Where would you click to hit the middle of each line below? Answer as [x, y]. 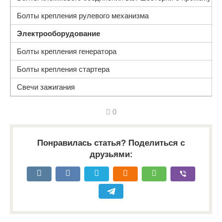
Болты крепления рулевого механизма [83, 16]
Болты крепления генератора [67, 51]
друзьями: [111, 154]
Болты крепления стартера [63, 69]
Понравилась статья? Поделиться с [111, 143]
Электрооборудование [58, 33]
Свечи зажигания [46, 87]
